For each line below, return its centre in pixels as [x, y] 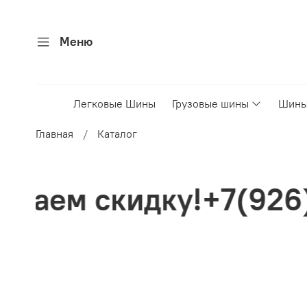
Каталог [117, 134]
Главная [54, 134]
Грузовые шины [211, 104]
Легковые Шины [115, 104]
